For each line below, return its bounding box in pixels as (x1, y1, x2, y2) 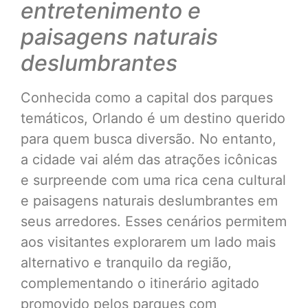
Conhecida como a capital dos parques (21, 89, 273, 106)
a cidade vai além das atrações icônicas (21, 151, 277, 168)
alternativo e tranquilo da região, (21, 254, 232, 271)
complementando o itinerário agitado (21, 274, 259, 291)
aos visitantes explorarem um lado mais (21, 233, 276, 250)
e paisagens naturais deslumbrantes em (21, 192, 278, 209)
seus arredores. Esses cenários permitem (21, 212, 287, 230)
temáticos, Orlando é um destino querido (21, 109, 285, 126)
